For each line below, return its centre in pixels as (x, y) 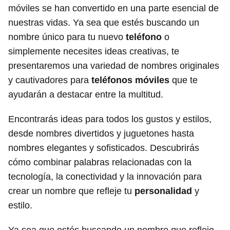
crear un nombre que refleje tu (71, 191)
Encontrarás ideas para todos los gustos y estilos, (110, 119)
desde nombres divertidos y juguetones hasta (101, 133)
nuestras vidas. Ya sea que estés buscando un (104, 23)
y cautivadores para (50, 80)
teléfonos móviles (130, 80)
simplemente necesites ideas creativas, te (94, 51)
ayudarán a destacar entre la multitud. (86, 94)
